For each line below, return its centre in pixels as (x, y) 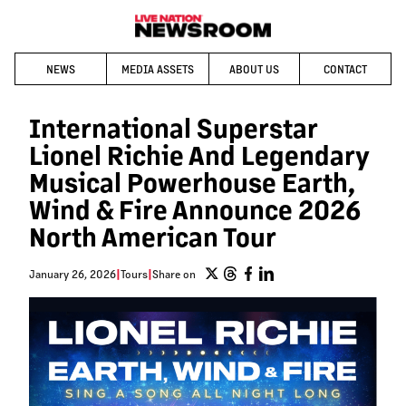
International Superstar (173, 128)
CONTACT (346, 69)
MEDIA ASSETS (157, 69)
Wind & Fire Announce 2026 (195, 210)
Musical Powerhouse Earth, (192, 183)
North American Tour (153, 237)
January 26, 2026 (72, 274)
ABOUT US (254, 69)
